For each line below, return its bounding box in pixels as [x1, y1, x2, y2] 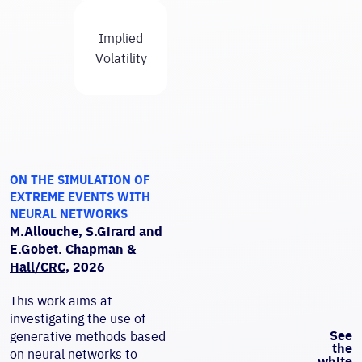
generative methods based [10, 328, 166, 344]
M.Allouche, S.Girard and [10, 223, 162, 239]
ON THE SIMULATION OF [10, 172, 150, 187]
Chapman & [65, 241, 137, 257]
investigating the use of [10, 310, 145, 326]
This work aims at [10, 293, 112, 309]
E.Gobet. [10, 241, 65, 257]
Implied [99, 29, 143, 46]
